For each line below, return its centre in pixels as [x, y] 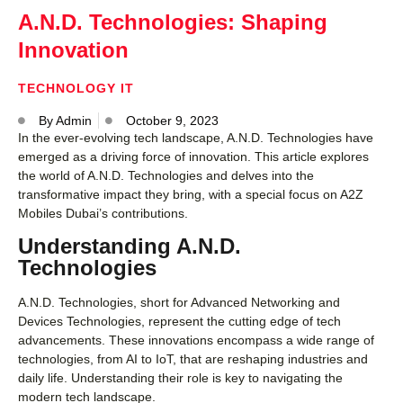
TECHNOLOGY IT [76, 88]
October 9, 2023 [172, 120]
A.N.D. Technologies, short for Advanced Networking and [179, 302]
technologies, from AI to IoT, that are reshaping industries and [193, 358]
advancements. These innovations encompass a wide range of [196, 340]
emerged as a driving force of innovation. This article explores [193, 156]
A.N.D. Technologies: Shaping [173, 22]
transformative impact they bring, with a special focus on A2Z [191, 194]
